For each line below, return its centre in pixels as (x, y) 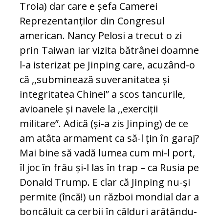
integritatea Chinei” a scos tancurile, (102, 94)
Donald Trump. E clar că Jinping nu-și (105, 182)
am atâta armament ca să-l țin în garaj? (109, 138)
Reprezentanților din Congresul (92, 21)
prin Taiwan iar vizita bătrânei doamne (109, 50)
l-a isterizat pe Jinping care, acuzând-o (107, 65)
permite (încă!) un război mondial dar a (109, 197)
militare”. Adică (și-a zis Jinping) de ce (104, 124)
